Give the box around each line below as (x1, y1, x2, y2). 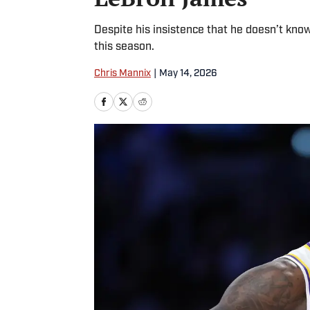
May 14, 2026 (159, 69, 217, 79)
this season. (94, 42, 154, 53)
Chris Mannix (94, 69, 151, 79)
